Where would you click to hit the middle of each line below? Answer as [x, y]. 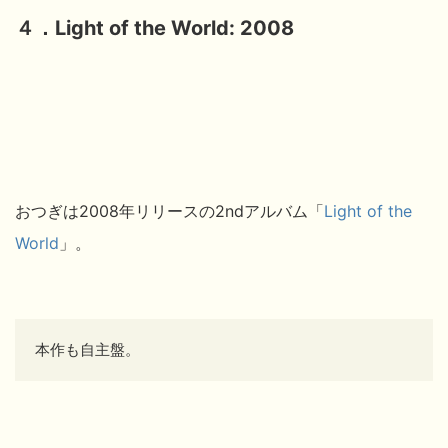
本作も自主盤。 [87, 349]
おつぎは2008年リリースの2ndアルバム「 [169, 210]
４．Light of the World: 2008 [154, 27]
